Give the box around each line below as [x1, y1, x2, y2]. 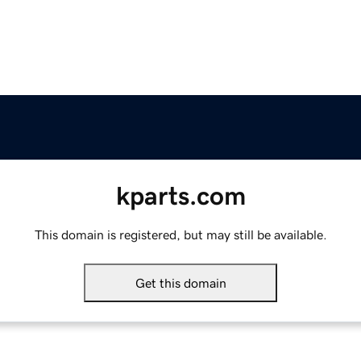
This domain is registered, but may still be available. [34, 228, 327, 242]
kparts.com [115, 183, 246, 210]
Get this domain [135, 276, 226, 290]
